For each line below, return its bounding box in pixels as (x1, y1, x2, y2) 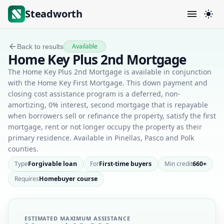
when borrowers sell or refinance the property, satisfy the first (8, 111, 216, 120)
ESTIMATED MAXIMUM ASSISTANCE (24, 214, 130, 222)
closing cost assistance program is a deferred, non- (8, 89, 180, 98)
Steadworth (25, 7, 82, 20)
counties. (8, 144, 38, 153)
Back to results (17, 42, 63, 50)
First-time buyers (99, 159, 151, 168)
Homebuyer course (39, 174, 97, 183)
